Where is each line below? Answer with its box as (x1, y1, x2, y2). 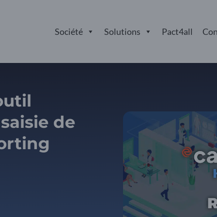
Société (55, 26, 83, 37)
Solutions (104, 26, 140, 37)
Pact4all (162, 26, 193, 37)
